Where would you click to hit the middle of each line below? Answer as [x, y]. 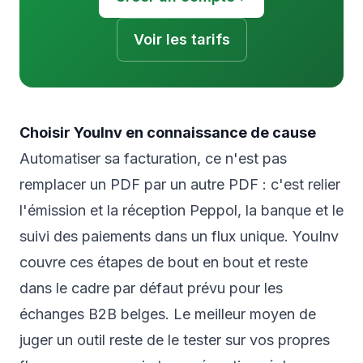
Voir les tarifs [181, 40]
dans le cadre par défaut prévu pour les [151, 288]
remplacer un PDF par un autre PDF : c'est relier [180, 185]
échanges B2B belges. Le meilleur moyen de [168, 314]
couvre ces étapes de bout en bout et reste [164, 263]
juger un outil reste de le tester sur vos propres [175, 340]
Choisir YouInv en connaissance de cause [168, 133]
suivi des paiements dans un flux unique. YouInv [179, 237]
